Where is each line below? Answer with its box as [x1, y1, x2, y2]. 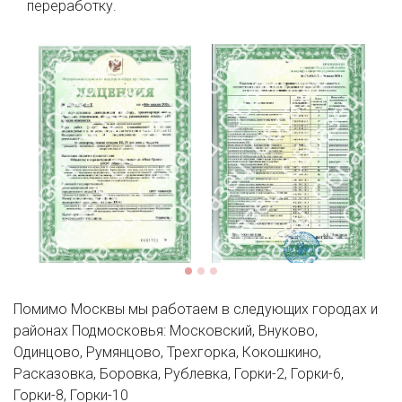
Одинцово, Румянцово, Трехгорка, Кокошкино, [13, 343, 321, 361]
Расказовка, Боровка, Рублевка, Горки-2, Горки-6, [13, 364, 344, 382]
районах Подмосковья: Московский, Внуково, [13, 321, 318, 339]
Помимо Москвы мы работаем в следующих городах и [13, 300, 378, 318]
